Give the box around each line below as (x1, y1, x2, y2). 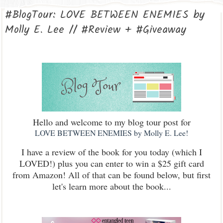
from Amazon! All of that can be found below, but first (12, 169, 211, 181)
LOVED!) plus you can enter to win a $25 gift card (19, 157, 204, 169)
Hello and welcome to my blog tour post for (32, 116, 191, 128)
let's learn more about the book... (52, 180, 171, 192)
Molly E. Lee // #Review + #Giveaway (5, 21, 186, 39)
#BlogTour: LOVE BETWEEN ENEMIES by (5, 6, 205, 24)
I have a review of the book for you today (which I (21, 146, 202, 158)
